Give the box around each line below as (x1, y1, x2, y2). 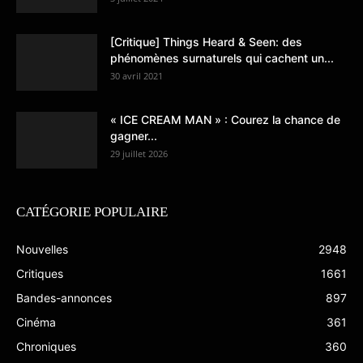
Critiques (16, 267, 63, 281)
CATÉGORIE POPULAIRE (16, 204, 168, 220)
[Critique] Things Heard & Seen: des (110, 35, 302, 49)
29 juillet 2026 (110, 147, 168, 160)
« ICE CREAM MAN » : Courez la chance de (110, 113, 340, 127)
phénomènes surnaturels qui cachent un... (110, 51, 334, 66)
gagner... (110, 129, 157, 143)
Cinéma (16, 315, 56, 330)
